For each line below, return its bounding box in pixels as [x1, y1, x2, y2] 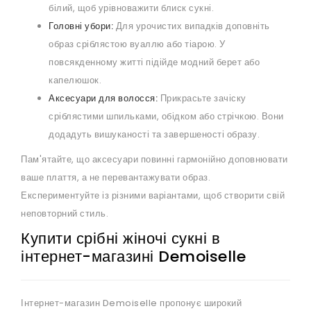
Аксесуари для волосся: [49, 92, 158, 106]
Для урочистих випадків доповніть [113, 19, 270, 33]
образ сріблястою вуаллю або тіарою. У [49, 37, 226, 51]
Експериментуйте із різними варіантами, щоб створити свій [21, 189, 285, 203]
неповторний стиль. [21, 207, 108, 221]
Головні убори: [49, 19, 113, 33]
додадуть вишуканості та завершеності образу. [49, 128, 260, 142]
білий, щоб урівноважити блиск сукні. [49, 1, 214, 15]
